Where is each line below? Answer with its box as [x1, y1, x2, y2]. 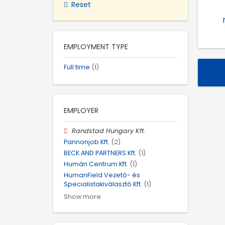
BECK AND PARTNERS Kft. [64, 149, 137, 158]
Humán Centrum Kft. [64, 160, 128, 169]
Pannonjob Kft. [64, 137, 109, 146]
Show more [64, 192, 101, 201]
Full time [64, 62, 90, 71]
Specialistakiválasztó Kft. [64, 180, 142, 189]
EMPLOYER [64, 105, 98, 116]
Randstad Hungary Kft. [72, 126, 146, 135]
